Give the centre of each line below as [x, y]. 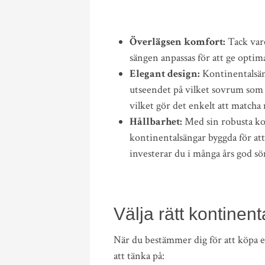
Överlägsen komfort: [177, 42]
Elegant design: [165, 74]
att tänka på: [139, 256]
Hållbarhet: [157, 122]
